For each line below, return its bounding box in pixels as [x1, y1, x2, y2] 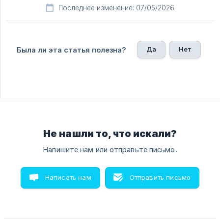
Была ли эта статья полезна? [16, 46, 126, 55]
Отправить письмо [129, 173, 191, 182]
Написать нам [45, 173, 91, 182]
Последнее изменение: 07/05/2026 [58, 4, 174, 12]
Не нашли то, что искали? [43, 128, 177, 140]
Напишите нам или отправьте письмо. [43, 145, 177, 155]
